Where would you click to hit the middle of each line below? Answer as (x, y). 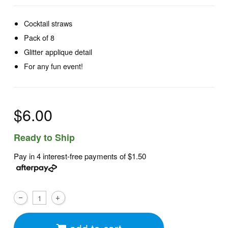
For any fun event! (54, 66)
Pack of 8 (39, 38)
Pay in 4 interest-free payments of (71, 156)
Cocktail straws (48, 23)
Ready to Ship (45, 138)
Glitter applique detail (58, 52)
